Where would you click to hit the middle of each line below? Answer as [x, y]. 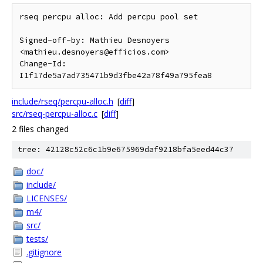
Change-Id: [43, 64]
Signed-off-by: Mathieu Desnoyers [95, 40]
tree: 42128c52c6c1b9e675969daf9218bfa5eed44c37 [126, 149]
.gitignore [44, 252]
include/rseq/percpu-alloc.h [63, 101]
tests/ [37, 239]
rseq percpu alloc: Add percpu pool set [109, 17]
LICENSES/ [47, 198]
